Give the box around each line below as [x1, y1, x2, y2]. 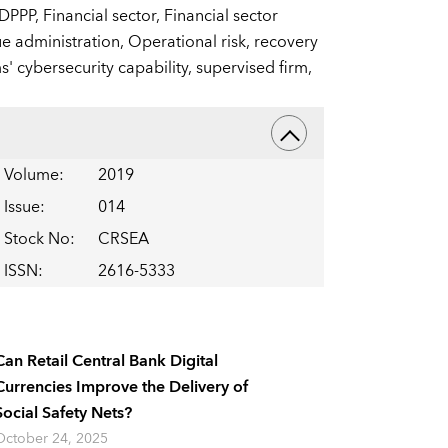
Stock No [3, 225, 70, 254]
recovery [253, 28, 318, 57]
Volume [3, 161, 59, 190]
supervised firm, [195, 54, 312, 83]
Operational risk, [127, 28, 254, 57]
